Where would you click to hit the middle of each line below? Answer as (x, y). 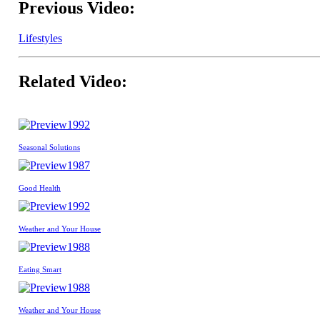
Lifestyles (40, 38)
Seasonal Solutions (49, 147)
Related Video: (73, 81)
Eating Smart (40, 269)
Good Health (40, 187)
